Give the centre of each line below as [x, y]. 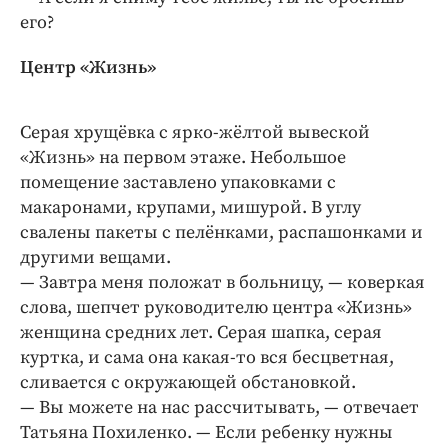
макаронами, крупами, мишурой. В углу [190, 207]
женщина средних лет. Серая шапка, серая [201, 332]
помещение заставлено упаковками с [178, 182]
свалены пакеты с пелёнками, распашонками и [221, 232]
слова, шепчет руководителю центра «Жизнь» [216, 307]
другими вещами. [95, 257]
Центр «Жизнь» [88, 67]
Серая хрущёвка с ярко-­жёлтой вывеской [195, 132]
